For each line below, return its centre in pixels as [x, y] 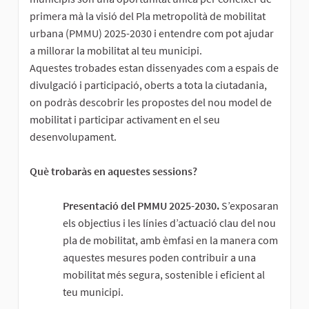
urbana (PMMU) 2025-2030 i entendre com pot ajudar [152, 33]
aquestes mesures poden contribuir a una [159, 257]
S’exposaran [249, 205]
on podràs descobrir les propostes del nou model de [151, 102]
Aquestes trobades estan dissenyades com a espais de [154, 67]
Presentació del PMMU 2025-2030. [141, 205]
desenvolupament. [73, 136]
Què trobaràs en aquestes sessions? [113, 171]
